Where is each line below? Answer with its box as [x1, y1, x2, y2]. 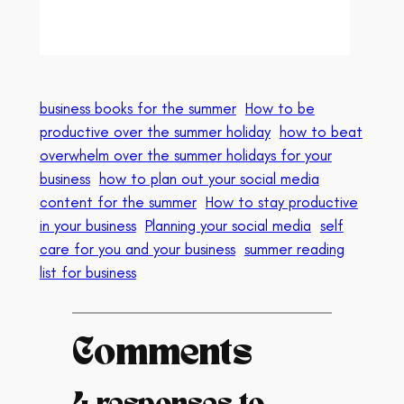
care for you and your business [39, 240, 235, 259]
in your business [39, 216, 136, 235]
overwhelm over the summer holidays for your [39, 146, 332, 165]
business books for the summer [39, 99, 236, 118]
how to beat [279, 123, 363, 142]
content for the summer [39, 193, 197, 212]
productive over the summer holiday [39, 123, 271, 142]
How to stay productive [205, 193, 358, 212]
